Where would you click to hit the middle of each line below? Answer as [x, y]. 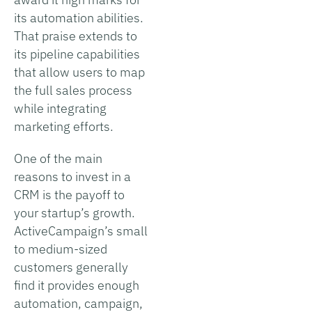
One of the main [58, 158]
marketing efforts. [64, 126]
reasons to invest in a [72, 176]
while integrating [60, 108]
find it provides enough [77, 285]
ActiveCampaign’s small [81, 231]
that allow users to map [79, 72]
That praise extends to [76, 36]
